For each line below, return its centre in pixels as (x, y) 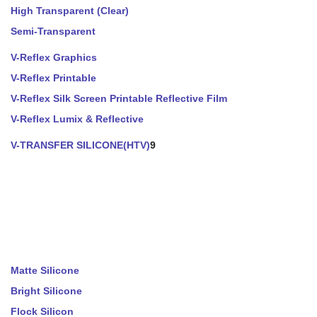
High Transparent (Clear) (70, 11)
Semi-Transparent (53, 31)
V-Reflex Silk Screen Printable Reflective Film (119, 98)
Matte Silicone (45, 270)
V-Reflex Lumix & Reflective (77, 119)
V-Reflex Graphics (54, 57)
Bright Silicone (46, 291)
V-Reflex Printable (53, 78)
